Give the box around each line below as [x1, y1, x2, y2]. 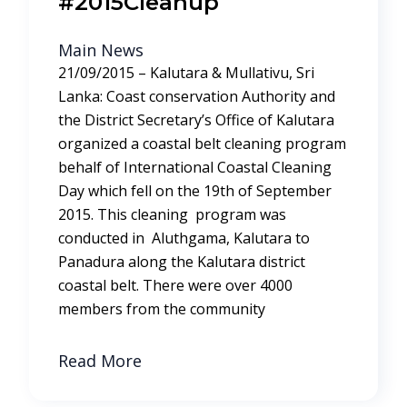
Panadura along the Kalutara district [58, 252, 305, 272]
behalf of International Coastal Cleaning [58, 157, 332, 177]
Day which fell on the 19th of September [58, 181, 332, 201]
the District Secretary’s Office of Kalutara [58, 110, 334, 130]
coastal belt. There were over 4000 [58, 275, 293, 295]
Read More [58, 350, 142, 372]
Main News [58, 39, 144, 61]
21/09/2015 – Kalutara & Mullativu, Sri [58, 63, 314, 83]
